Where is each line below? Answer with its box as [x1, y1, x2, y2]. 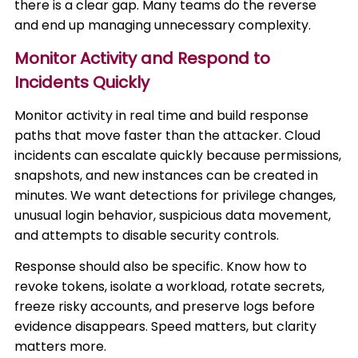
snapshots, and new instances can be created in [14, 166, 319, 185]
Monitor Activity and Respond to [14, 47, 271, 70]
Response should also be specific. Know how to [14, 257, 308, 276]
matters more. [14, 337, 107, 356]
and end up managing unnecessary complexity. [14, 16, 312, 34]
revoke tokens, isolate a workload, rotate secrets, [14, 277, 325, 296]
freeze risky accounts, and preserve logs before [14, 297, 316, 316]
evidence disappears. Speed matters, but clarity [14, 317, 317, 336]
